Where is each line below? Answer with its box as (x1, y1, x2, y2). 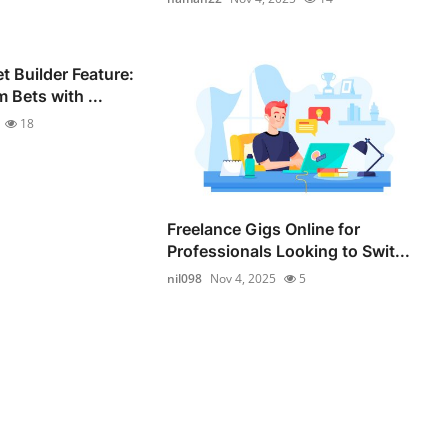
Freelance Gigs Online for (167, 219, 361, 240)
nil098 (167, 270, 203, 288)
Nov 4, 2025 (210, 270, 277, 288)
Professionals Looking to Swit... (167, 241, 411, 262)
